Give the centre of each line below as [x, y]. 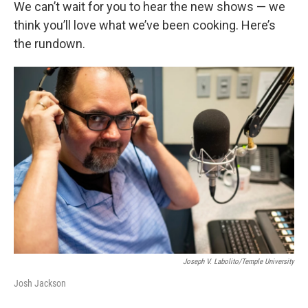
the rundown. [49, 44]
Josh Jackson [40, 283]
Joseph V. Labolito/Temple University [239, 262]
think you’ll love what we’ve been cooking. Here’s [145, 25]
